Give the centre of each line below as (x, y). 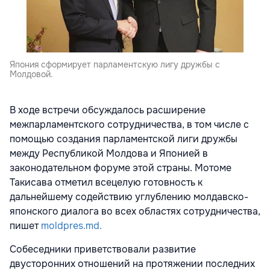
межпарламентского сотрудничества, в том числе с (129, 125)
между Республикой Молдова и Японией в (109, 154)
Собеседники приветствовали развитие (103, 250)
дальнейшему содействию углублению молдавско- (129, 197)
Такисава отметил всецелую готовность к (106, 183)
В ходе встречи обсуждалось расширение (108, 110)
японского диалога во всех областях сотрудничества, (135, 212)
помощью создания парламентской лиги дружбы (124, 139)
